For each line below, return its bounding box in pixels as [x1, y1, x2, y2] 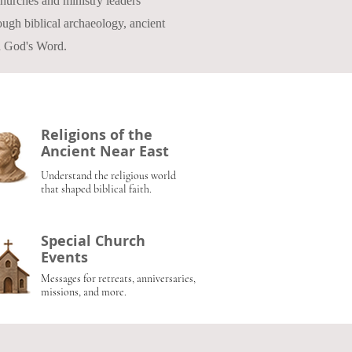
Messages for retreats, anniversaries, [41, 272, 196, 285]
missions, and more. [41, 285, 126, 299]
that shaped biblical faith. [41, 182, 152, 196]
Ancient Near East [41, 141, 169, 161]
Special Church [41, 231, 145, 251]
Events [41, 247, 88, 267]
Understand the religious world [41, 169, 176, 182]
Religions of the [41, 125, 152, 145]
